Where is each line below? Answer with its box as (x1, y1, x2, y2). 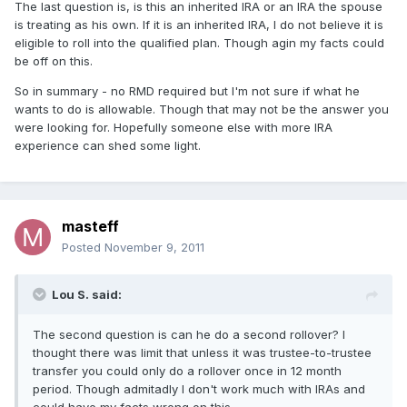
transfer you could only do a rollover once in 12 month (33, 363, 342, 379)
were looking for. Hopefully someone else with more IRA (15, 120, 333, 135)
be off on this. (15, 54, 93, 69)
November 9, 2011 (104, 240, 204, 255)
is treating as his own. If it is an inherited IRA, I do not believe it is (15, 17, 383, 33)
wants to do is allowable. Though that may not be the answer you (15, 102, 389, 117)
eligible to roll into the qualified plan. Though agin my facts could (15, 35, 384, 51)
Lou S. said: (52, 287, 122, 303)
